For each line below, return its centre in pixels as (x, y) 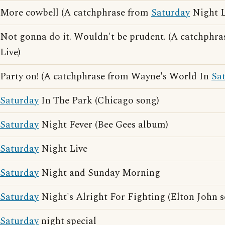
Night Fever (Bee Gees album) (103, 125)
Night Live (63, 149)
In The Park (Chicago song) (99, 101)
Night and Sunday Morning (99, 173)
